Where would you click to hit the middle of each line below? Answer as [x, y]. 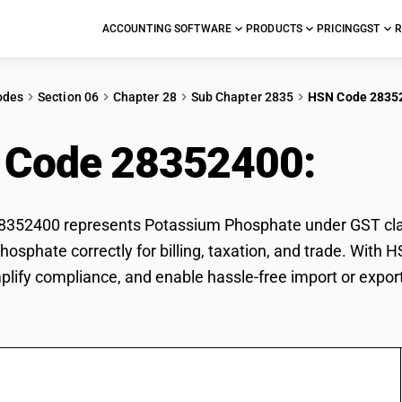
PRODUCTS [275, 29]
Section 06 [68, 97]
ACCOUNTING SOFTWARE [167, 29]
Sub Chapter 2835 [242, 97]
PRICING [339, 29]
